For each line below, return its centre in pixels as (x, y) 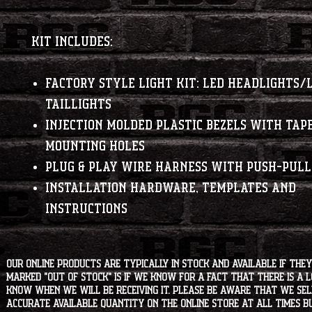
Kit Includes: (72, 42)
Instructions (86, 209)
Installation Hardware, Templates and (171, 188)
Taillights (78, 105)
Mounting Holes (95, 147)
